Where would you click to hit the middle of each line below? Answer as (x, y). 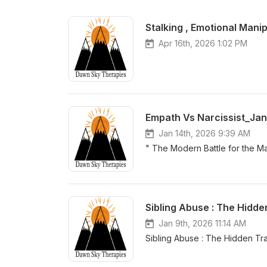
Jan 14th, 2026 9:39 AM (204, 133)
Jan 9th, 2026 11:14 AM (202, 223)
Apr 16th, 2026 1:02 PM (203, 43)
